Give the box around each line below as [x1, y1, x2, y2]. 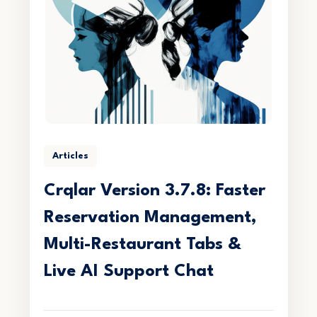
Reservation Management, [43, 209, 257, 226]
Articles [52, 151, 88, 161]
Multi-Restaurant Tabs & [43, 236, 241, 253]
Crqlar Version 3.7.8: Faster [43, 182, 265, 200]
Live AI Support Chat [43, 263, 214, 280]
